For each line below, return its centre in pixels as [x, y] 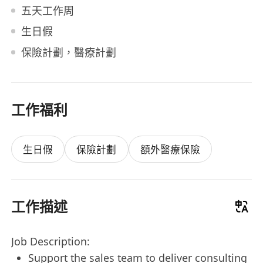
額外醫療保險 [170, 149]
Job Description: [51, 241]
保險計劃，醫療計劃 [68, 52]
